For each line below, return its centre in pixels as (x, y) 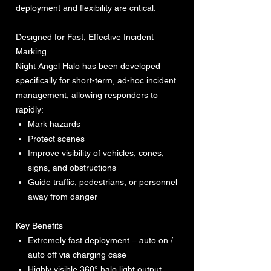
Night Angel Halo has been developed (88, 66)
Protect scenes (56, 139)
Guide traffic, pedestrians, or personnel (103, 182)
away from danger (63, 197)
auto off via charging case (77, 255)
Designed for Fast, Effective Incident (85, 37)
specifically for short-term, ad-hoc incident (96, 81)
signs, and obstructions (72, 168)
